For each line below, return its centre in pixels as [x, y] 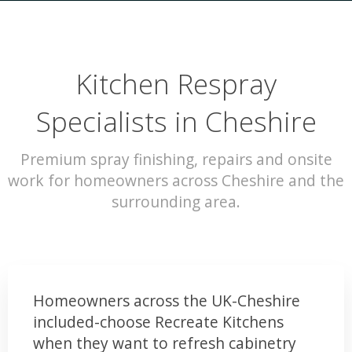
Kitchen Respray [176, 84]
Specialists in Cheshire [176, 121]
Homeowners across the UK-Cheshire [167, 300]
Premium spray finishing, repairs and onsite [176, 159]
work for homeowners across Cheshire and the [176, 180]
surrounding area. [176, 201]
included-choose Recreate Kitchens [158, 321]
